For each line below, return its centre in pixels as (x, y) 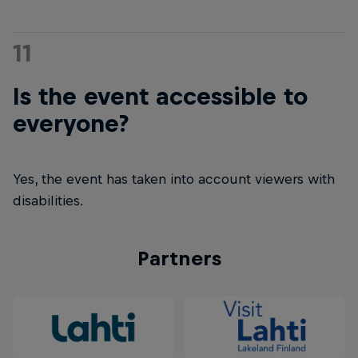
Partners (179, 258)
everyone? (71, 123)
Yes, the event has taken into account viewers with (174, 179)
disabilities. (48, 201)
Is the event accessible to (160, 96)
